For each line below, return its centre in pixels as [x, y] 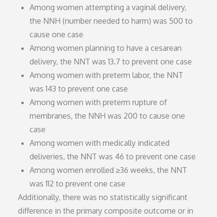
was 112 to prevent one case [78, 183]
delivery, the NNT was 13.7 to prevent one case [111, 61]
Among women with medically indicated [100, 143]
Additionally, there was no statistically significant [103, 197]
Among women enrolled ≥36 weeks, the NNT [108, 170]
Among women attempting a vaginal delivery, [108, 7]
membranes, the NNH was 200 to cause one [108, 116]
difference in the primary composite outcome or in [106, 210]
